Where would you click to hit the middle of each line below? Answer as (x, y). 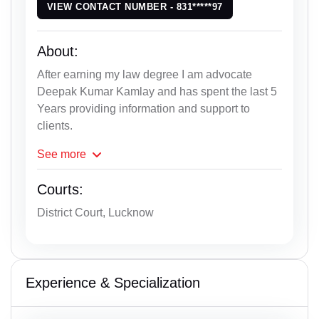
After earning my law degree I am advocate (145, 74)
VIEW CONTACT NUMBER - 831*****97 (135, 7)
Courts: (60, 189)
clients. (55, 125)
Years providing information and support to (143, 108)
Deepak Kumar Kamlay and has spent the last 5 (157, 91)
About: (58, 51)
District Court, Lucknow (95, 212)
